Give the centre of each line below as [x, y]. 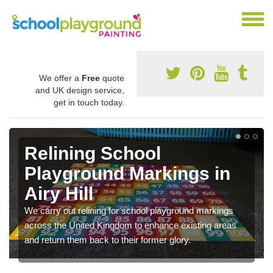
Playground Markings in [127, 173]
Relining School [93, 153]
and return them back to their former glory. [108, 239]
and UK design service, [80, 90]
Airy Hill [59, 193]
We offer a [60, 78]
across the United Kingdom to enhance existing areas [130, 225]
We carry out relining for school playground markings [129, 210]
